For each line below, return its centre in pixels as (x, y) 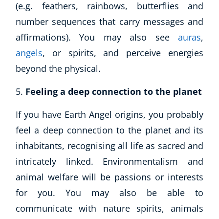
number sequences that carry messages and (109, 21)
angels (29, 53)
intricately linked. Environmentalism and (109, 161)
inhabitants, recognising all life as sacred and (109, 145)
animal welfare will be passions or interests (109, 177)
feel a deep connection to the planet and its (109, 130)
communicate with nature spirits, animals (109, 208)
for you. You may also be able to (109, 192)
